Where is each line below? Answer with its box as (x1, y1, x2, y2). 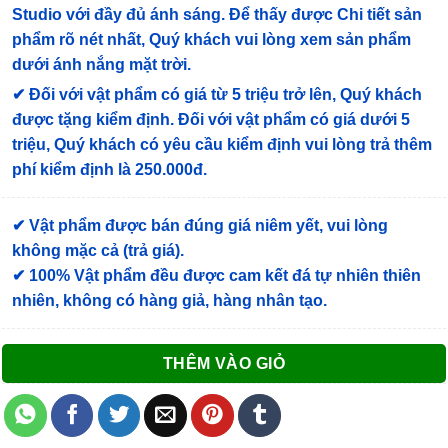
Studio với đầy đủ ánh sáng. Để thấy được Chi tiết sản (12, 6, 422, 24)
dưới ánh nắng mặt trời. (12, 56, 191, 74)
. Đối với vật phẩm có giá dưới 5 (170, 111, 410, 129)
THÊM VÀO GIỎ (162, 355, 286, 373)
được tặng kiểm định (12, 111, 170, 129)
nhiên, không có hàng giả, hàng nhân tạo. (12, 292, 327, 310)
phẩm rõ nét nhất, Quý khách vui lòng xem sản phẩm (12, 31, 411, 49)
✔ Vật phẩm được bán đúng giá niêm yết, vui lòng (12, 217, 388, 235)
